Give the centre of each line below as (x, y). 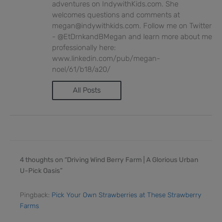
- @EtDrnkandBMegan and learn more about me (132, 36)
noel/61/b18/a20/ (81, 69)
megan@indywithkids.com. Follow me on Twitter (132, 26)
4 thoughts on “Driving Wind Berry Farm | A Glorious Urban (109, 160)
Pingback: (36, 195)
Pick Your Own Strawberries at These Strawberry (126, 195)
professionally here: (84, 47)
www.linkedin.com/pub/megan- (106, 58)
